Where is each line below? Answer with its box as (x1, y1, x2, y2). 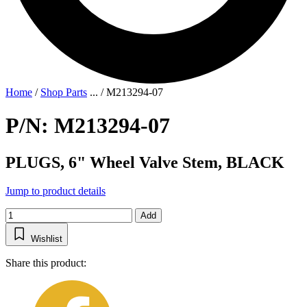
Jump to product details (5, 185, 106, 197)
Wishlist (31, 234, 62, 245)
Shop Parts (40, 86, 87, 98)
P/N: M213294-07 (5, 113, 170, 138)
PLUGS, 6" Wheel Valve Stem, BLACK (5, 153, 284, 171)
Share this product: (5, 257, 86, 269)
